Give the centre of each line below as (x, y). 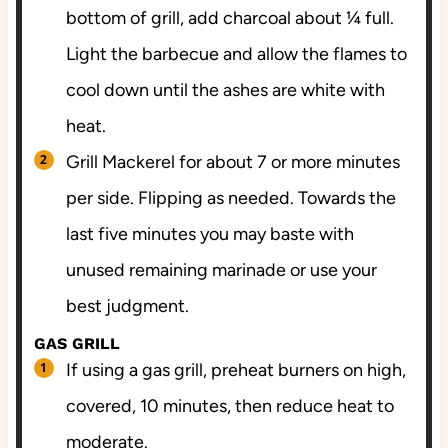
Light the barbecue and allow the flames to (236, 53)
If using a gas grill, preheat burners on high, (235, 369)
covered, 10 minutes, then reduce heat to (229, 405)
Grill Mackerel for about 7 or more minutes (232, 161)
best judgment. (127, 305)
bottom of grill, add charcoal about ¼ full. (229, 17)
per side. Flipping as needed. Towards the (230, 197)
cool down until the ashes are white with (225, 89)
